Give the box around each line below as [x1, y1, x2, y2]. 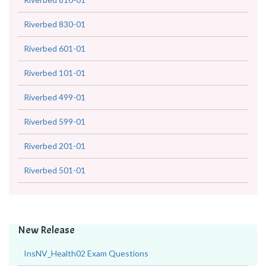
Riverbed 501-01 [24, 165, 85, 175]
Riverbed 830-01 [24, 19, 85, 29]
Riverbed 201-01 [24, 141, 85, 151]
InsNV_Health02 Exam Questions [24, 248, 148, 258]
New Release [18, 223, 75, 237]
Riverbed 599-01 [24, 116, 85, 126]
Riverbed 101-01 [24, 68, 85, 78]
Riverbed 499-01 [24, 92, 85, 102]
